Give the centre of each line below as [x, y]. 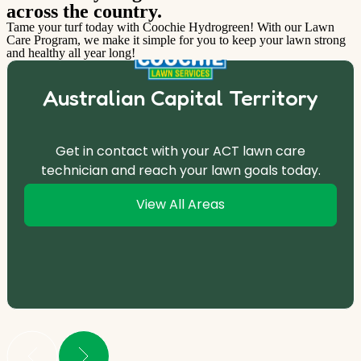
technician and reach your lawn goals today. [180, 170]
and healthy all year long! [71, 52]
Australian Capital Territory [180, 97]
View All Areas [180, 204]
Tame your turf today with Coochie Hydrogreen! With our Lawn [170, 27]
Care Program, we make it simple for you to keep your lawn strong [176, 39]
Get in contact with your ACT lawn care [180, 151]
